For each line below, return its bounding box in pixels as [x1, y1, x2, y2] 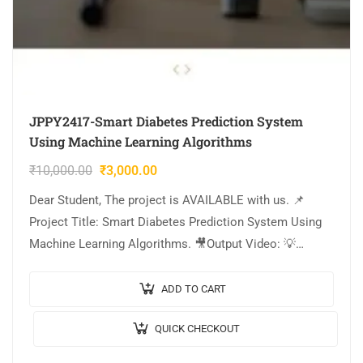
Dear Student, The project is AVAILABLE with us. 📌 [29, 193, 305, 208]
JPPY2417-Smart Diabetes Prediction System [29, 113, 303, 130]
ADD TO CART [160, 283, 226, 296]
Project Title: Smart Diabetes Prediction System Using [29, 215, 322, 230]
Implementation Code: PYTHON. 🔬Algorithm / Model [29, 258, 318, 274]
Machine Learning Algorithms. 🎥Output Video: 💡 [29, 237, 296, 252]
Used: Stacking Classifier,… [29, 280, 174, 296]
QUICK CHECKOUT [155, 322, 240, 335]
